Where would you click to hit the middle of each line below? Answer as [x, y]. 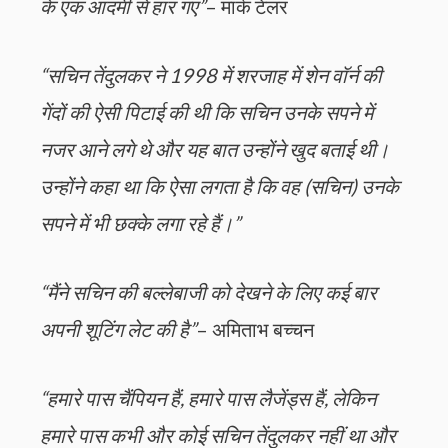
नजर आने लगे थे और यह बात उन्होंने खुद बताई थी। [214, 149]
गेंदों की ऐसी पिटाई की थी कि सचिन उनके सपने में [206, 112]
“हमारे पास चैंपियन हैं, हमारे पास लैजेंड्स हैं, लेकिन [208, 398]
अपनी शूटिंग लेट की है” [118, 329]
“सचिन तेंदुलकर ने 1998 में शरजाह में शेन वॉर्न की [211, 75]
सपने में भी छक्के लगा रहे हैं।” [140, 223]
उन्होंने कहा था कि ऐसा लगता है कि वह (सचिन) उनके [219, 186]
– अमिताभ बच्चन [255, 329]
